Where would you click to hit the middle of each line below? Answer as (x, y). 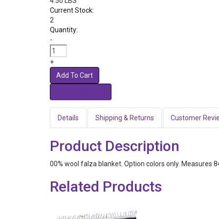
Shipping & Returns (125, 118)
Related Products (106, 186)
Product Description (115, 146)
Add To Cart (75, 75)
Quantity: (64, 30)
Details (68, 118)
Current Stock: (72, 10)
